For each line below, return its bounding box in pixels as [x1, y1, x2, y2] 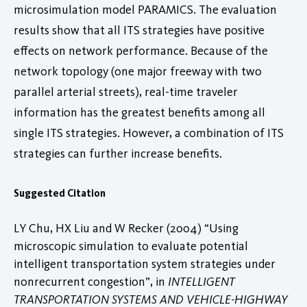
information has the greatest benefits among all [14, 104, 265, 120]
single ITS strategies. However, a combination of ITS [14, 125, 284, 140]
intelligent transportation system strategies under [14, 256, 275, 271]
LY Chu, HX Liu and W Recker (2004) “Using [14, 220, 238, 236]
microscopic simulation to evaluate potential [14, 238, 248, 254]
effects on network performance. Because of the [14, 42, 268, 58]
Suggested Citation [14, 186, 106, 199]
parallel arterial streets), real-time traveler [14, 84, 238, 99]
